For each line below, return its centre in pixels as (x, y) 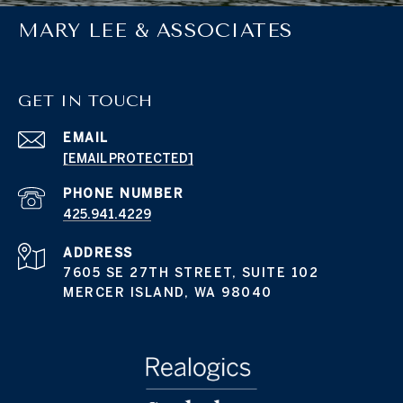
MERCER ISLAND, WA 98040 (168, 292)
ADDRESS (98, 252)
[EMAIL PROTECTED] (128, 158)
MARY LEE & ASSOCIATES (156, 30)
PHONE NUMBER (123, 193)
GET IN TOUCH (85, 100)
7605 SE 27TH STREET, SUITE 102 (191, 272)
